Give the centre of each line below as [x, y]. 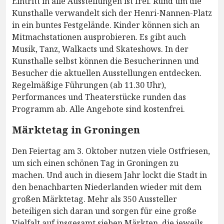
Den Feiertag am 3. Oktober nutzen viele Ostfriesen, [111, 151]
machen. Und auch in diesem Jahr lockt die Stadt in [109, 175]
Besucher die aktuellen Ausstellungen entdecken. [107, 73]
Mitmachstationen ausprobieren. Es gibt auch [99, 37]
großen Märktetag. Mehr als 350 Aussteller [94, 199]
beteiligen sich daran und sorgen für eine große [104, 211]
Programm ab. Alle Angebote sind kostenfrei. [98, 109]
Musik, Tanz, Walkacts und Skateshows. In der [100, 49]
